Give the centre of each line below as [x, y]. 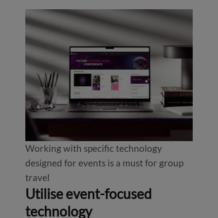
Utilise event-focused [88, 193]
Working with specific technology [93, 148]
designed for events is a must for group [104, 163]
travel [37, 177]
